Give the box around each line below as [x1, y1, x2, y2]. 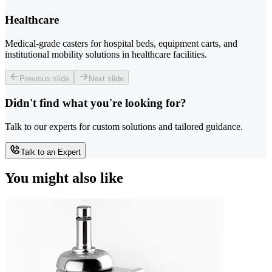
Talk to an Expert [21, 147, 81, 157]
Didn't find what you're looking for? [5, 96, 186, 109]
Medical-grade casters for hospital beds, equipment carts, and [5, 38, 237, 49]
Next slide [89, 74, 124, 84]
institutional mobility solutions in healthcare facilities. [5, 49, 207, 60]
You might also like [5, 170, 123, 186]
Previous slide [19, 74, 69, 84]
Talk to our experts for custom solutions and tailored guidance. [5, 121, 243, 132]
